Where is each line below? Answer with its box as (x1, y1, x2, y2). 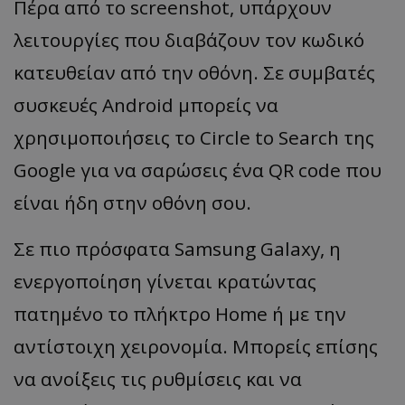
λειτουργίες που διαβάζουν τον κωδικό (14, 26, 364, 52)
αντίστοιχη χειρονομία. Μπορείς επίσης (14, 333, 378, 359)
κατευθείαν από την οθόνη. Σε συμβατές (14, 59, 375, 85)
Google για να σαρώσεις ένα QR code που (14, 156, 381, 183)
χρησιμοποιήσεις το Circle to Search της (14, 124, 374, 150)
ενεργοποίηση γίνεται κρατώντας (14, 268, 316, 294)
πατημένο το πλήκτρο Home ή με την (14, 300, 346, 326)
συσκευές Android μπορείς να (14, 91, 278, 118)
